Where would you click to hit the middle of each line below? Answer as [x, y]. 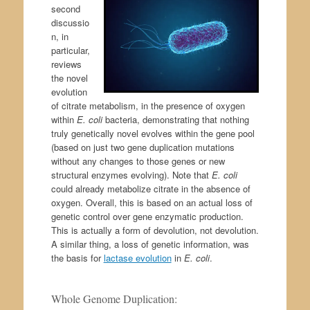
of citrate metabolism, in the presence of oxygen [148, 105]
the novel [69, 77]
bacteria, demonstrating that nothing [175, 119]
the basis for [77, 257]
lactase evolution [137, 257]
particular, [70, 50]
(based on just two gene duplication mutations [143, 147]
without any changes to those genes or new [138, 161]
